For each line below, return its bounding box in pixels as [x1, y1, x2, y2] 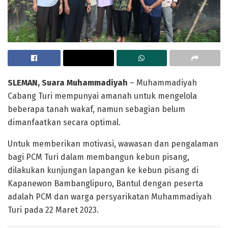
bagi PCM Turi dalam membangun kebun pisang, [8, 152, 189, 162]
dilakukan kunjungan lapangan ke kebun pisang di [8, 165, 198, 175]
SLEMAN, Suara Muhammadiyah [8, 77, 130, 88]
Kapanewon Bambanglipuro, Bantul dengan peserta [8, 178, 203, 188]
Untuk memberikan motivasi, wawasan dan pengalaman [8, 138, 218, 149]
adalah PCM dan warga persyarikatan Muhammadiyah [8, 191, 212, 202]
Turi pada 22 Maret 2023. [8, 205, 99, 215]
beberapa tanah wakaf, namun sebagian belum [8, 104, 185, 114]
